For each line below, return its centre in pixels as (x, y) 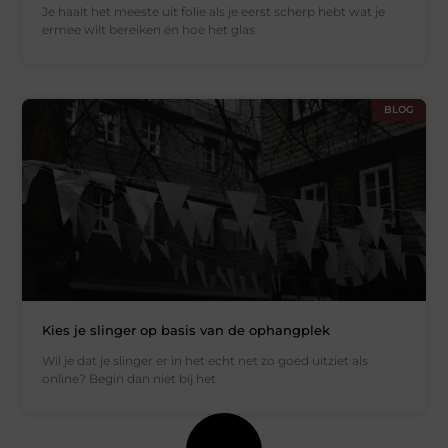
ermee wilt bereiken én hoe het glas (149, 30)
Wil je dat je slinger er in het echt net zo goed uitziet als (205, 360)
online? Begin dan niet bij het (129, 378)
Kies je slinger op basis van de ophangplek (186, 329)
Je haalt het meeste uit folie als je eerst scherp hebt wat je (214, 12)
